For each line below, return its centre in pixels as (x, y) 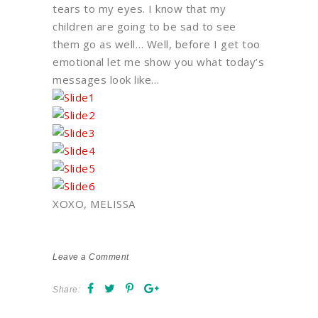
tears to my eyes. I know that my (139, 9)
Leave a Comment (91, 257)
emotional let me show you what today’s (158, 62)
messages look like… (106, 80)
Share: (66, 290)
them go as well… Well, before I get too (157, 44)
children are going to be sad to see (144, 27)
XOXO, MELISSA (94, 204)
